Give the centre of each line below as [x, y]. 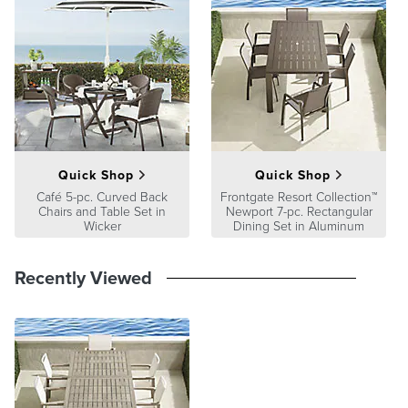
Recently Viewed [83, 278]
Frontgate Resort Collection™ [299, 197]
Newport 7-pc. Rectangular [299, 212]
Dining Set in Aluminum [299, 226]
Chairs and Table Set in [102, 212]
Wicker [102, 226]
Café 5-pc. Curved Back [102, 197]
